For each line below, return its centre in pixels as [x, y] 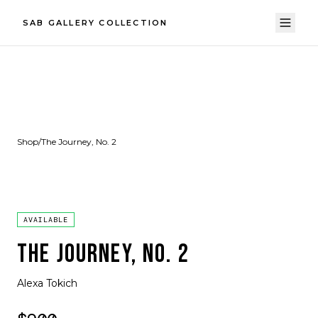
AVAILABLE [46, 220]
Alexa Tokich [47, 283]
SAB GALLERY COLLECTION [95, 23]
